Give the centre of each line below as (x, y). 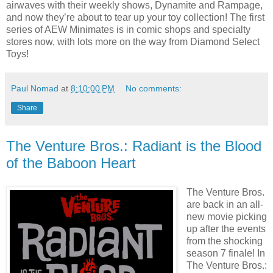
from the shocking (224, 241)
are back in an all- (225, 204)
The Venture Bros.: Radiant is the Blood (134, 146)
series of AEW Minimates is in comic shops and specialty (128, 29)
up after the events (226, 229)
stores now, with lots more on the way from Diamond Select (133, 41)
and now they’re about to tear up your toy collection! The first (135, 17)
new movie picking (226, 216)
